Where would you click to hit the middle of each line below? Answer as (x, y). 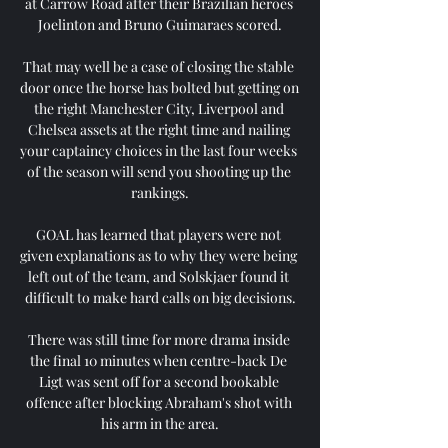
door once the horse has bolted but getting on (159, 87)
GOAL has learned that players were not (158, 234)
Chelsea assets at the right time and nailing (158, 129)
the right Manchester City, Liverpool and (158, 108)
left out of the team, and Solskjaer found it (158, 276)
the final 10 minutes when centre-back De (158, 360)
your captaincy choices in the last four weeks (158, 150)
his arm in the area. (160, 423)
